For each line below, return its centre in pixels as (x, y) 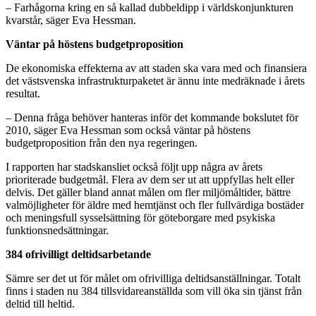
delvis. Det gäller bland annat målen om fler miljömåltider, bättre (148, 192)
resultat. (23, 93)
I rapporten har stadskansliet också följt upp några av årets (134, 166)
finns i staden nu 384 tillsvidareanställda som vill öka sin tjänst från (154, 291)
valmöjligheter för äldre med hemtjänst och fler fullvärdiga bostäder (155, 205)
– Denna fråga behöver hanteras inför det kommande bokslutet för (152, 117)
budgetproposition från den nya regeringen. (102, 142)
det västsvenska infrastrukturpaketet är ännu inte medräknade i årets (155, 80)
